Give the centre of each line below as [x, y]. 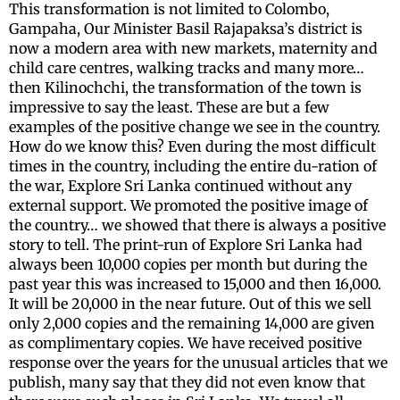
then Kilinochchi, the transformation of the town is [185, 88]
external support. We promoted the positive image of [188, 206]
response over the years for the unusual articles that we [198, 363]
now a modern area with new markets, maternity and [193, 49]
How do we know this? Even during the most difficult [192, 147]
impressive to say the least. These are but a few [169, 108]
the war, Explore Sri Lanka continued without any [180, 186]
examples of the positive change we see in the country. [195, 127]
